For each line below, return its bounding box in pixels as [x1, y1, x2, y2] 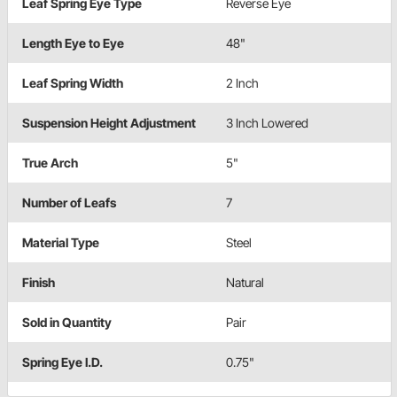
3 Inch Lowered [226, 115, 308, 131]
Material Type [22, 235, 99, 251]
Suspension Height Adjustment [22, 115, 196, 131]
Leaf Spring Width [22, 75, 123, 91]
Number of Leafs [22, 195, 116, 211]
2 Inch [226, 75, 259, 91]
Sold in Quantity [22, 315, 112, 331]
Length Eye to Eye [22, 35, 124, 51]
